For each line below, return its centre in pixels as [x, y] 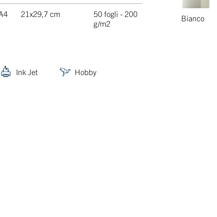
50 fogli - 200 [116, 13]
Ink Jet [27, 71]
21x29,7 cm [41, 13]
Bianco [193, 18]
